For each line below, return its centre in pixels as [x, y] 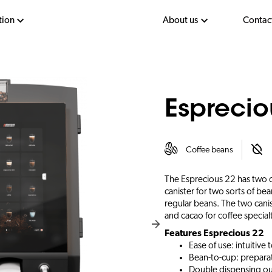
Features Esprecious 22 [214, 233]
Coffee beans [210, 149]
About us [181, 20]
